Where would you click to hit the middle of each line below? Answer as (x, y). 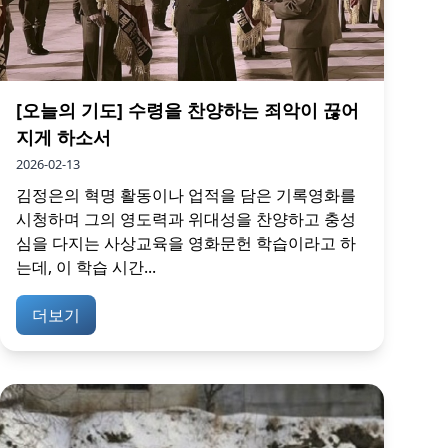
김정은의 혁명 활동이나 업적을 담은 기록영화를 (186, 194)
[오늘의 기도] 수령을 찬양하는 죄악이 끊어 (187, 109)
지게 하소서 (63, 136)
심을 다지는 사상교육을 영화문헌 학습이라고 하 (186, 242)
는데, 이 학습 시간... (86, 266)
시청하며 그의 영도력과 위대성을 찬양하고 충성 (186, 218)
